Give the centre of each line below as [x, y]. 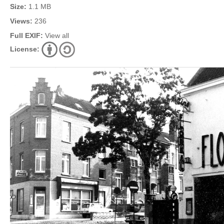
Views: [21, 21]
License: [25, 49]
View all [57, 35]
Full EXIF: [26, 35]
